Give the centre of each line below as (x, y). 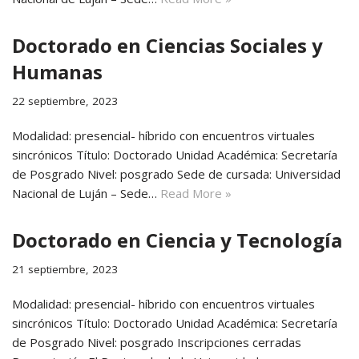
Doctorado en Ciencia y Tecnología (177, 240)
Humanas (57, 72)
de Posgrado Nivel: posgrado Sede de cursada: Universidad (176, 174)
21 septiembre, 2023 (65, 269)
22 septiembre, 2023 (65, 101)
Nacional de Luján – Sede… (86, 193)
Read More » (196, 193)
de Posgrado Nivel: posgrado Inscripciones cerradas (157, 342)
